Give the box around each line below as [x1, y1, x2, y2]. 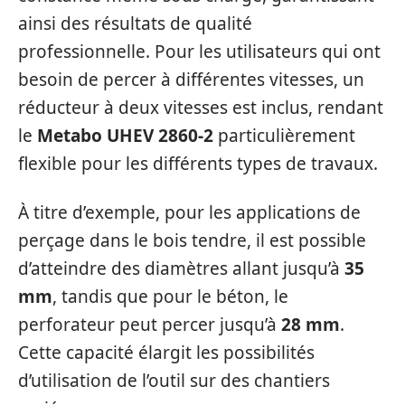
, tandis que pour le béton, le [52, 284, 288, 308]
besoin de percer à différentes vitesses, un [18, 68, 364, 91]
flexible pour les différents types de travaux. [18, 152, 378, 175]
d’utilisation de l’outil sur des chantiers [18, 368, 330, 392]
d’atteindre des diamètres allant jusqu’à [18, 256, 344, 280]
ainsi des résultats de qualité [18, 12, 252, 35]
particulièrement [213, 124, 355, 147]
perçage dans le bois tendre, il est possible [18, 228, 366, 252]
